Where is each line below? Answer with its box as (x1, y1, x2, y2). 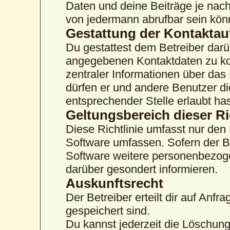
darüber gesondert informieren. (66, 162, 218, 176)
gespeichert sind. (66, 204, 150, 217)
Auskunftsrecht (66, 176, 164, 190)
